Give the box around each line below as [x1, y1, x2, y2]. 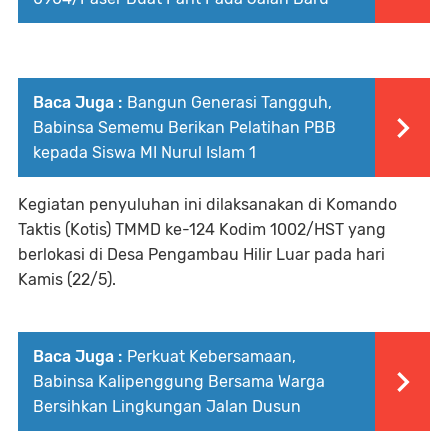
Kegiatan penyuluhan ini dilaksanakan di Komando [18, 195, 397, 214]
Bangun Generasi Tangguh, [127, 93, 332, 112]
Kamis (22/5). [18, 270, 116, 289]
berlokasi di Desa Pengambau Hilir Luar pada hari [18, 245, 385, 264]
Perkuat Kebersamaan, [127, 347, 296, 366]
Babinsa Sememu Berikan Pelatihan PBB [33, 118, 336, 137]
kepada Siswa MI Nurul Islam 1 [33, 143, 256, 162]
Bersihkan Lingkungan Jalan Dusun [33, 397, 301, 416]
